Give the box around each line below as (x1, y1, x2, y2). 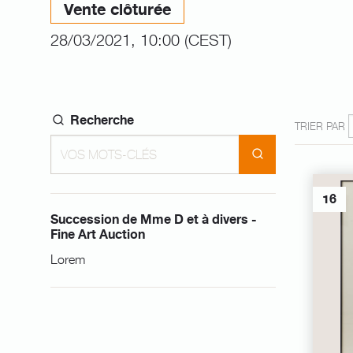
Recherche (66, 110, 134, 131)
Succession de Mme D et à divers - (50, 209, 257, 230)
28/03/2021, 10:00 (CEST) (50, 27, 232, 50)
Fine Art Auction (50, 224, 145, 245)
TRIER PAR (295, 117, 345, 133)
